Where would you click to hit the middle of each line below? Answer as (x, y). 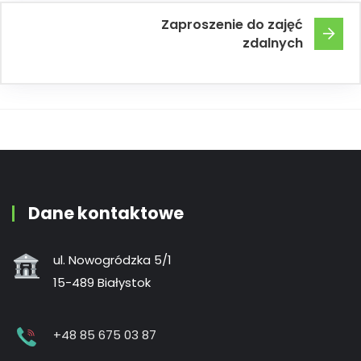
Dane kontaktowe (106, 214)
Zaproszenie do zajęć (232, 25)
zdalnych (273, 44)
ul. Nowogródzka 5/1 (112, 260)
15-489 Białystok (102, 283)
